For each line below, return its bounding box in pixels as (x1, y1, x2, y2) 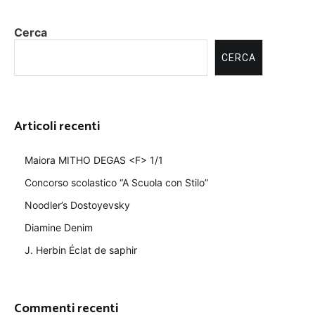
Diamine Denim (25, 221, 93, 234)
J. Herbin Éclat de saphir (25, 244, 137, 257)
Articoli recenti (14, 116, 100, 138)
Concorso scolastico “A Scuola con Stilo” (25, 176, 208, 189)
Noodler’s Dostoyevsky (25, 199, 130, 212)
